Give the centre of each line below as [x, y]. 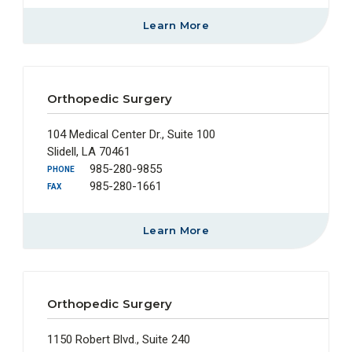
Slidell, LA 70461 [89, 151]
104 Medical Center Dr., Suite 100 [131, 134]
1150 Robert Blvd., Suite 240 [119, 339]
